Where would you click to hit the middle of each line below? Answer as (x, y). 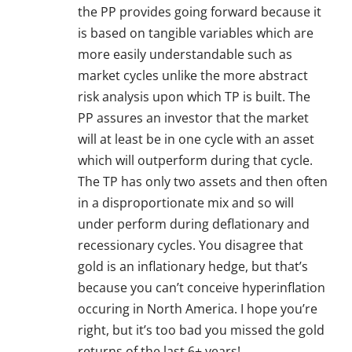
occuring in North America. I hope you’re (198, 309)
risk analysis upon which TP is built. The (194, 97)
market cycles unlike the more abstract (193, 76)
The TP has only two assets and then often (203, 182)
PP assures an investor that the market (193, 118)
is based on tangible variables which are (196, 33)
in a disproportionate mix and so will (186, 203)
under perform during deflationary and (194, 224)
